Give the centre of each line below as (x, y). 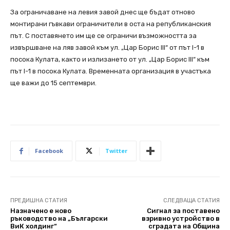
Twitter (116, 151)
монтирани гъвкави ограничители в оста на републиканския (111, 24)
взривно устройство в (180, 219)
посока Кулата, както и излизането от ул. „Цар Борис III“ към (110, 60)
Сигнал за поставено (183, 211)
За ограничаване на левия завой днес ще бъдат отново (103, 12)
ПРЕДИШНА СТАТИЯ (39, 201)
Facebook (49, 151)
